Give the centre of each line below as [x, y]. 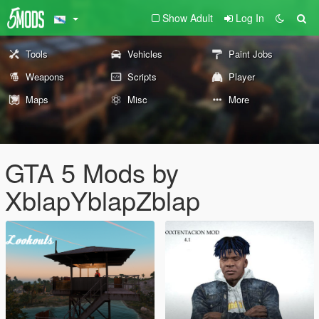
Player [242, 77]
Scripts [142, 77]
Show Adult [188, 18]
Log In [250, 18]
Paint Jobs [251, 54]
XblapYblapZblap [103, 200]
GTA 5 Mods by [92, 172]
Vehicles [145, 54]
